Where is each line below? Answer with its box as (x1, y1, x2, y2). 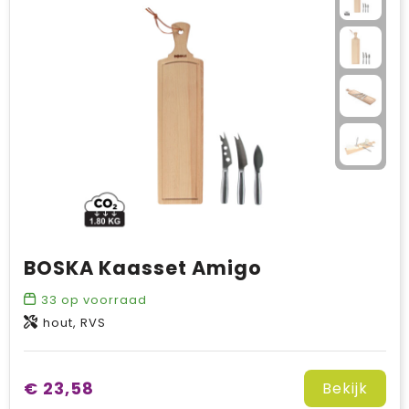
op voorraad (57, 291, 147, 309)
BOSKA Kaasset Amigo (23, 255, 262, 281)
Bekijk (321, 378, 368, 399)
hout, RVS (42, 314, 106, 331)
